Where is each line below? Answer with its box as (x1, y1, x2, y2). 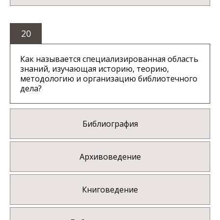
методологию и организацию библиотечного (20, 73, 197, 84)
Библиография (82, 118, 138, 130)
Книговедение (82, 184, 138, 195)
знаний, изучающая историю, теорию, (20, 63, 169, 75)
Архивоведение (79, 151, 141, 163)
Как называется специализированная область (20, 54, 198, 65)
